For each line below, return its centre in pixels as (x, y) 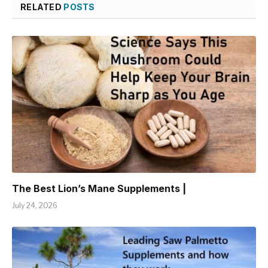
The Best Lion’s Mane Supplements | (99, 189)
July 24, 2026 (35, 206)
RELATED (42, 7)
